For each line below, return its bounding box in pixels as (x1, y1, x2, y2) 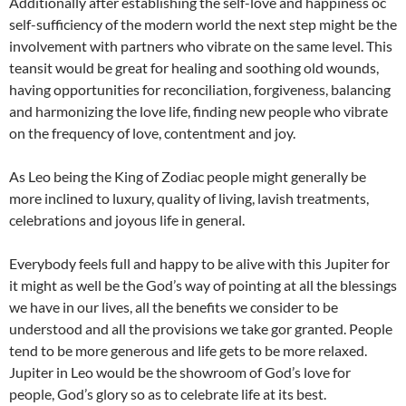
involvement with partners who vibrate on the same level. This (9, 37, 392, 54)
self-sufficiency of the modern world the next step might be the (9, 15, 397, 33)
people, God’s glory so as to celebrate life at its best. (9, 385, 326, 402)
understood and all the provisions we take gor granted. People (9, 320, 392, 337)
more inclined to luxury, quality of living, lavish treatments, (9, 189, 369, 207)
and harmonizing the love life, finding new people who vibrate (9, 102, 388, 120)
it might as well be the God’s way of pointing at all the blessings (9, 276, 397, 294)
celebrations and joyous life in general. (9, 211, 245, 228)
